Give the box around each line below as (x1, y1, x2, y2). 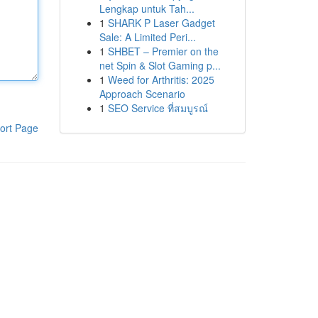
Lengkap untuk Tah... (99, 1, 194, 16)
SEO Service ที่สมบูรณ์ (107, 101, 208, 115)
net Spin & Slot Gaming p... (99, 58, 221, 72)
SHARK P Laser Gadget (107, 16, 215, 30)
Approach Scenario (99, 87, 185, 101)
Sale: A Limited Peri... (99, 30, 196, 44)
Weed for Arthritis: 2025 (107, 72, 214, 87)
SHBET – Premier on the (107, 44, 219, 58)
